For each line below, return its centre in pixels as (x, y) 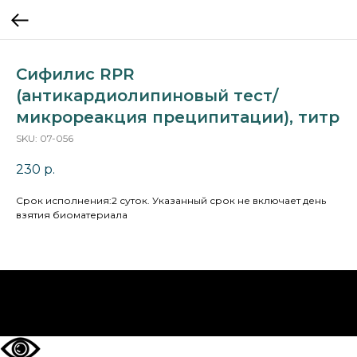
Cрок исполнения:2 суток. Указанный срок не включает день (171, 201)
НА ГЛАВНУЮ (178, 304)
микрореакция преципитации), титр (178, 117)
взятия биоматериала (72, 215)
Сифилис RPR (75, 74)
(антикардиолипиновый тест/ (147, 96)
